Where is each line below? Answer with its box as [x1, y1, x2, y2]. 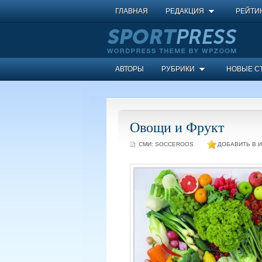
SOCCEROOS [155, 141, 194, 147]
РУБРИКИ [161, 65, 195, 73]
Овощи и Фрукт [130, 118, 224, 136]
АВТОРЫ [115, 65, 144, 73]
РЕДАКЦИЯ [166, 7, 204, 15]
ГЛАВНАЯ [115, 7, 148, 15]
